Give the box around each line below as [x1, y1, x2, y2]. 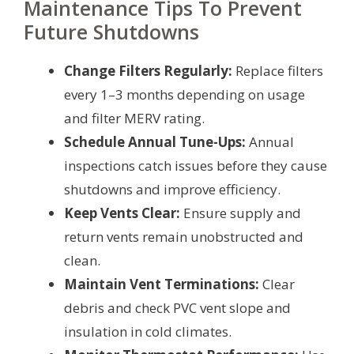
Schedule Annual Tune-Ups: [64, 132, 246, 151]
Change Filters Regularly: [64, 61, 232, 80]
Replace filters [232, 61, 323, 80]
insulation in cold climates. [64, 322, 232, 341]
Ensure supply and [180, 203, 301, 222]
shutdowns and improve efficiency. [64, 179, 281, 198]
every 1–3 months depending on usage [64, 85, 305, 104]
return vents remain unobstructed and [64, 227, 303, 246]
